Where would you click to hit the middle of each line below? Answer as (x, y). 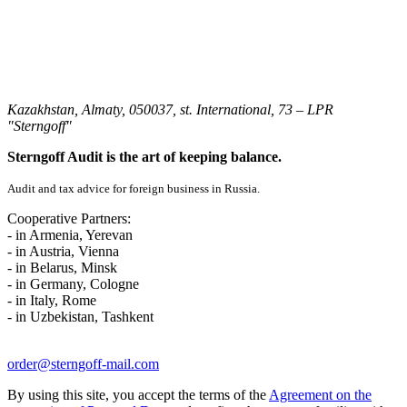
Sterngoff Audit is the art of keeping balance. (144, 156)
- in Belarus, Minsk (62, 267)
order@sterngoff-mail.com (83, 363)
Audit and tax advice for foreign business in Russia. (134, 188)
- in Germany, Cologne (73, 283)
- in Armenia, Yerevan (70, 234)
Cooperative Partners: (69, 218)
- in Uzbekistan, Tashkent (80, 316)
